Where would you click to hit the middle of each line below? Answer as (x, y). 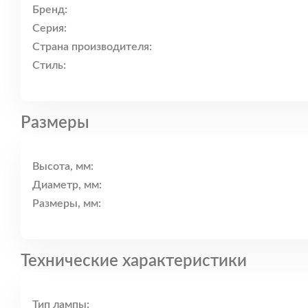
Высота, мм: (63, 167)
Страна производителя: (92, 47)
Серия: (49, 29)
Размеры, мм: (67, 204)
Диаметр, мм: (67, 185)
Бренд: (50, 10)
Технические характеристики (134, 261)
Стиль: (49, 66)
